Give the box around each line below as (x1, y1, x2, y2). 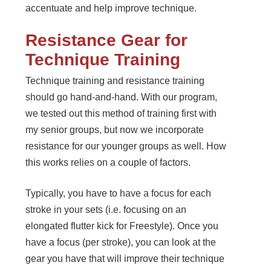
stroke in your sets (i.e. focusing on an (25, 204, 187, 215)
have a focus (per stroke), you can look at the (25, 237, 217, 248)
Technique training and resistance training (25, 76, 205, 87)
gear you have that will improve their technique (25, 253, 225, 264)
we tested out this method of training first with (25, 108, 217, 119)
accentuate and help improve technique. (25, 3, 197, 14)
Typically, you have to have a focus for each (25, 188, 212, 199)
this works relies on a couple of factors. (25, 157, 191, 168)
